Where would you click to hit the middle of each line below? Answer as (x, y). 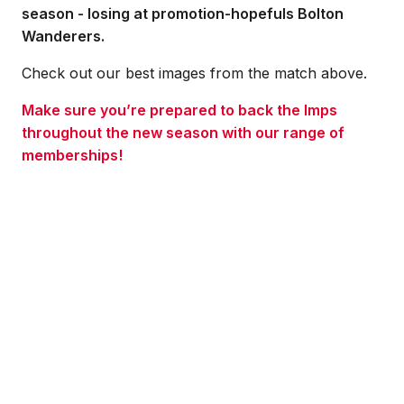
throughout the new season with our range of (183, 133)
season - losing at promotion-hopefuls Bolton (183, 14)
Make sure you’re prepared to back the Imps (179, 110)
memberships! (72, 155)
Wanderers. (63, 36)
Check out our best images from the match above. (194, 73)
